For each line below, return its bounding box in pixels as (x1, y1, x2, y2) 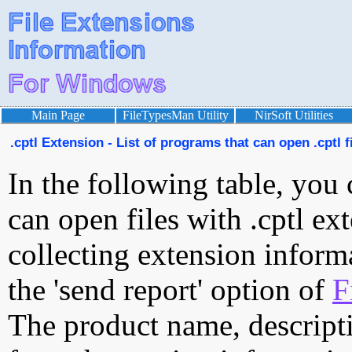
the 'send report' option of (8, 273, 332, 306)
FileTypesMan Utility (122, 108, 229, 122)
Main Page (31, 108, 85, 122)
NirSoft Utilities (255, 108, 333, 122)
